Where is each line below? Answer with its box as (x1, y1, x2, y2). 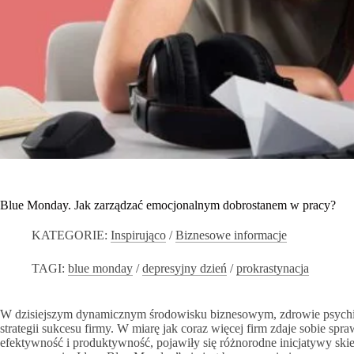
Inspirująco (111, 228, 167, 242)
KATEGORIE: (32, 228, 107, 242)
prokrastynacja (236, 261, 310, 275)
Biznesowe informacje (175, 228, 288, 242)
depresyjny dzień (142, 261, 228, 275)
